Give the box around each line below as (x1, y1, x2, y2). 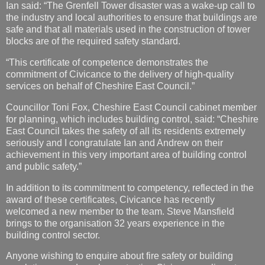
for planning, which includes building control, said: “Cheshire (6, 63, 258, 74)
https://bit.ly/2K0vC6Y (6, 224, 96, 235)
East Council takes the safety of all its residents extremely (6, 75, 245, 86)
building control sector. (6, 179, 100, 190)
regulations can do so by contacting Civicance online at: (6, 212, 239, 223)
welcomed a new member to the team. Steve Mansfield (6, 156, 234, 166)
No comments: (90, 247, 145, 257)
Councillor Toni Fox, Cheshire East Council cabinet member (6, 51, 257, 62)
